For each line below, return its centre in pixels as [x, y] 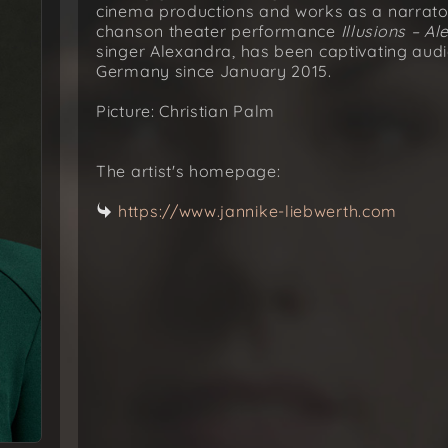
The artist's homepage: [188, 171]
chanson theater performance [218, 31]
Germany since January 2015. [214, 71]
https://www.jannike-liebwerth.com [258, 211]
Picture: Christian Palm [186, 111]
